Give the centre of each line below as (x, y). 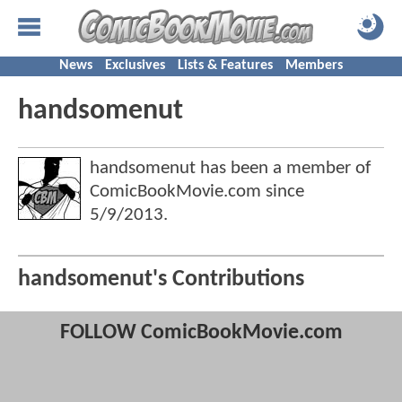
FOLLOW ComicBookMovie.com (201, 333)
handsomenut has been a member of (230, 168)
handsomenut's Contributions (161, 280)
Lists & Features (225, 66)
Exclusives (135, 66)
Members (314, 66)
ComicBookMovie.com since (197, 192)
